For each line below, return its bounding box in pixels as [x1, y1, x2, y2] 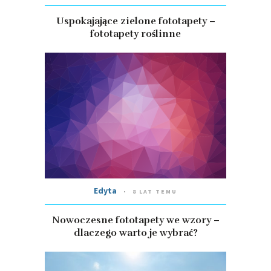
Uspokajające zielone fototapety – [56, 15, 215, 28]
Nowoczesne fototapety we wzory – [51, 214, 220, 227]
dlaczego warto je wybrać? [73, 227, 198, 240]
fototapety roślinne [90, 28, 181, 41]
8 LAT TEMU [132, 188, 177, 196]
